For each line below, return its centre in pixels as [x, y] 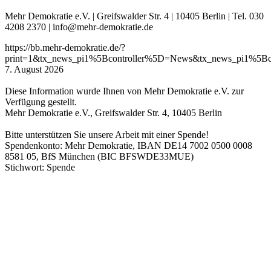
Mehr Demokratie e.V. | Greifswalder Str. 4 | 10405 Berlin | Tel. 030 [134, 16]
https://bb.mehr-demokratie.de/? [65, 48]
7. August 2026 [34, 70]
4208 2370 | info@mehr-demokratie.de [79, 27]
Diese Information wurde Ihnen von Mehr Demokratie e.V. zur [124, 91]
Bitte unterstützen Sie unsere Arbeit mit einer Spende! [107, 135]
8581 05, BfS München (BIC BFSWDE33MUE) [99, 157]
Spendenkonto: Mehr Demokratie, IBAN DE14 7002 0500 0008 [129, 146]
